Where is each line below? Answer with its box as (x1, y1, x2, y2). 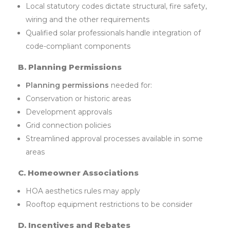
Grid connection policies (26, 121, 111, 130)
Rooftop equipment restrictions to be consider (26, 200, 193, 209)
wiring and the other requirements (26, 15, 150, 25)
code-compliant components (26, 42, 131, 51)
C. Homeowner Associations (18, 168, 139, 178)
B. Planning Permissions (18, 62, 122, 72)
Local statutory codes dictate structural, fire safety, (26, 2, 207, 11)
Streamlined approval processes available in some (26, 134, 203, 144)
